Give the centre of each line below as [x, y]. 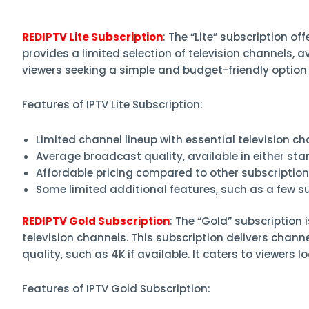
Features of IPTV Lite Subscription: [112, 105]
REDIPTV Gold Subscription [96, 221]
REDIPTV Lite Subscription [92, 37]
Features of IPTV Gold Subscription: [116, 289]
